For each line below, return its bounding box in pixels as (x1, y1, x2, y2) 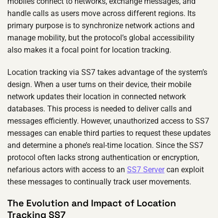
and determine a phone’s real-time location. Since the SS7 (7, 140, 203, 150)
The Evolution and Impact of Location (7, 197, 176, 210)
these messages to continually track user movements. (7, 177, 191, 186)
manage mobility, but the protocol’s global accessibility (7, 33, 195, 42)
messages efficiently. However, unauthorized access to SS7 (7, 116, 209, 126)
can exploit (164, 164, 204, 174)
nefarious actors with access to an (7, 164, 127, 174)
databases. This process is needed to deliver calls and (7, 104, 192, 113)
